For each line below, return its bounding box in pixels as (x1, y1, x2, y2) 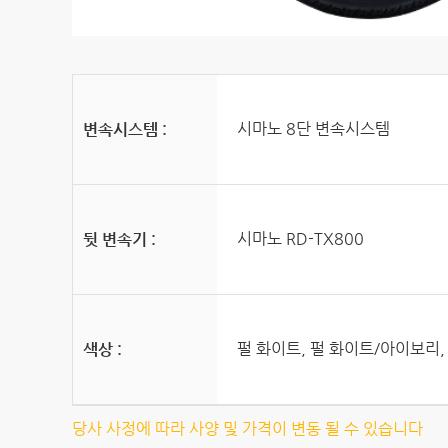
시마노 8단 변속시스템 (237, 118, 390, 138)
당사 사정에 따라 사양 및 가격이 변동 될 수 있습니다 (72, 418, 423, 438)
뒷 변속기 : (83, 229, 156, 249)
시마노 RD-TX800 (237, 228, 364, 248)
